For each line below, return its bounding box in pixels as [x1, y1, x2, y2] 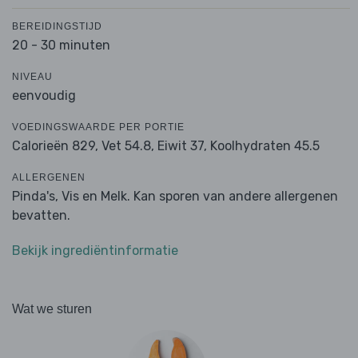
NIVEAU [12, 71, 53, 83]
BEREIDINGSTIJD [12, 21, 102, 33]
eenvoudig [12, 88, 76, 104]
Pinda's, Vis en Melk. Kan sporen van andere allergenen [12, 189, 338, 205]
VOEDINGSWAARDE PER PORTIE [12, 121, 185, 133]
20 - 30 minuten [12, 38, 110, 54]
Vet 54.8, [101, 138, 154, 154]
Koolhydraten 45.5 [210, 138, 320, 154]
